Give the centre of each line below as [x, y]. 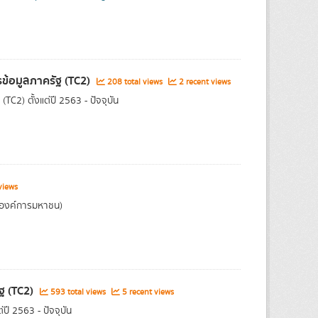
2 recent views [203, 82]
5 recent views [147, 292]
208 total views [135, 82]
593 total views [78, 292]
